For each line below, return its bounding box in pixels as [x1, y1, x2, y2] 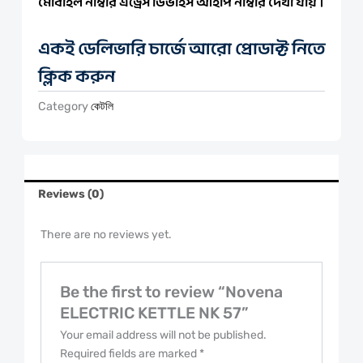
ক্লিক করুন [38, 60, 115, 92]
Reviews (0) [37, 186, 104, 201]
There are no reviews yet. [41, 228, 172, 242]
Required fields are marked [60, 346, 200, 361]
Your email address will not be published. [60, 327, 267, 342]
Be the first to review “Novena [60, 282, 284, 301]
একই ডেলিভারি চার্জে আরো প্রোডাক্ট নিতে [38, 32, 325, 65]
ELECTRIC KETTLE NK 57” [60, 303, 250, 322]
